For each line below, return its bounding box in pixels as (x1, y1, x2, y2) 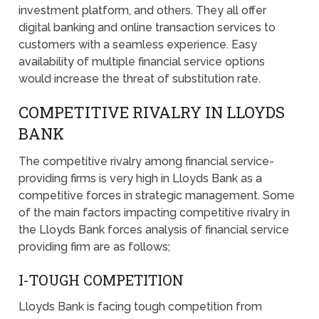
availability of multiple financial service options (19, 54, 266, 68)
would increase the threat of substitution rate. (19, 71, 261, 85)
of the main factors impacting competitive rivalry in (19, 205, 291, 219)
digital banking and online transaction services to (19, 20, 276, 34)
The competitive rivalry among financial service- (19, 154, 275, 168)
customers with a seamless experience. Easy (19, 37, 258, 51)
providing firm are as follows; (19, 239, 171, 253)
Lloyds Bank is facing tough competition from (19, 299, 263, 313)
